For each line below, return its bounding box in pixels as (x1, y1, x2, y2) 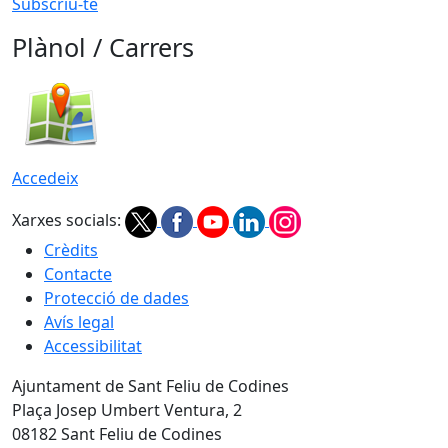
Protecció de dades (44, 286, 189, 309)
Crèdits (44, 238, 98, 261)
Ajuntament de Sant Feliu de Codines (12, 374, 289, 397)
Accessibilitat (44, 334, 142, 357)
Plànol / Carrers (12, 29, 194, 64)
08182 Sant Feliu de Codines (12, 422, 222, 445)
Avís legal (44, 310, 114, 333)
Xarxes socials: (12, 209, 121, 232)
